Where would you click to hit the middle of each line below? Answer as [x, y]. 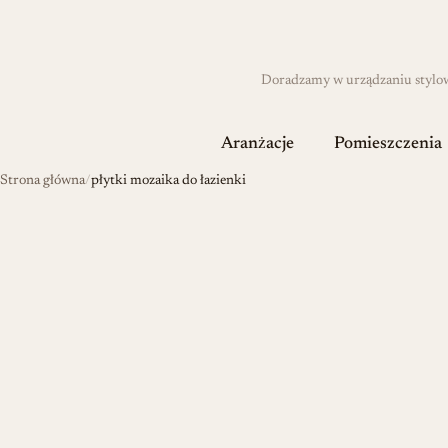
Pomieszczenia [387, 144]
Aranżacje [257, 144]
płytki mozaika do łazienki [168, 181]
